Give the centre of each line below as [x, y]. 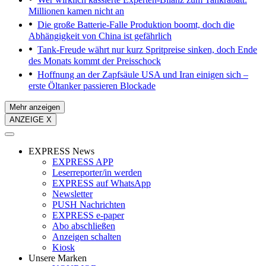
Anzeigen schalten [87, 237]
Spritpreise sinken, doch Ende [200, 50]
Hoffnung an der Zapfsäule [88, 75]
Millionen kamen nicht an [76, 11]
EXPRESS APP [83, 162]
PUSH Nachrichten [89, 205]
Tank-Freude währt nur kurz [90, 50]
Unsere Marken [58, 258]
